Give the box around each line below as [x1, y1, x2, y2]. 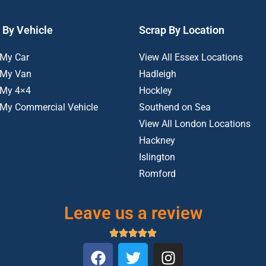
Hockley [139, 85, 172, 96]
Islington [139, 151, 175, 163]
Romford [139, 168, 176, 179]
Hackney [139, 135, 175, 146]
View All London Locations [139, 118, 251, 129]
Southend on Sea [139, 102, 211, 113]
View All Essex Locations [139, 52, 243, 63]
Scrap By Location [139, 24, 224, 36]
